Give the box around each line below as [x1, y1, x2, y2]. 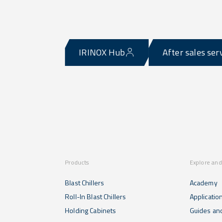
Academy [189, 177, 218, 188]
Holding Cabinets [65, 205, 116, 216]
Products [65, 158, 89, 167]
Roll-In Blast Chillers [65, 191, 126, 202]
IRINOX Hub [79, 46, 125, 59]
